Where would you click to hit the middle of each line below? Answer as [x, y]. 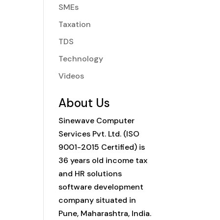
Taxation [75, 24]
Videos [71, 76]
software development [101, 187]
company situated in [97, 200]
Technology [81, 59]
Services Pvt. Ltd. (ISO [99, 134]
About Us [84, 103]
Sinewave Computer [97, 121]
